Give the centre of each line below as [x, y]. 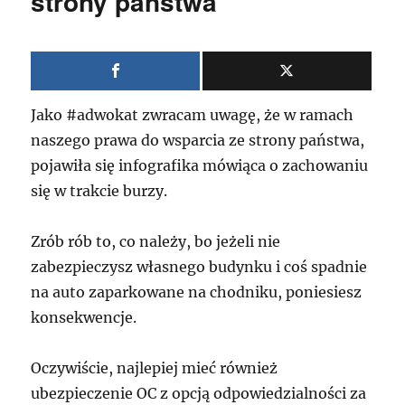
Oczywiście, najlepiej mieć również [155, 368]
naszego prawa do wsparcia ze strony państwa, [198, 140]
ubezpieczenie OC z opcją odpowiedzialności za [199, 393]
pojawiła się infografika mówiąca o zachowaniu [200, 165]
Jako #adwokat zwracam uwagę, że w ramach [193, 115]
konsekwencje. [84, 317]
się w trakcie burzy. [99, 191]
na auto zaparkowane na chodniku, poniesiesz [197, 292]
